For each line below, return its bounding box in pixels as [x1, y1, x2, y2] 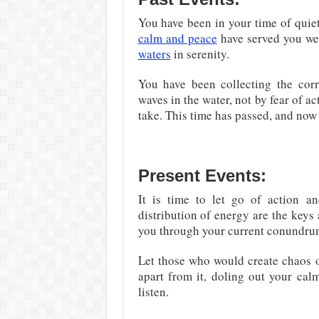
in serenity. [170, 45, 229, 62]
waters [137, 45, 171, 62]
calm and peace [137, 29, 217, 46]
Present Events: [137, 165, 266, 185]
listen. [137, 283, 169, 300]
